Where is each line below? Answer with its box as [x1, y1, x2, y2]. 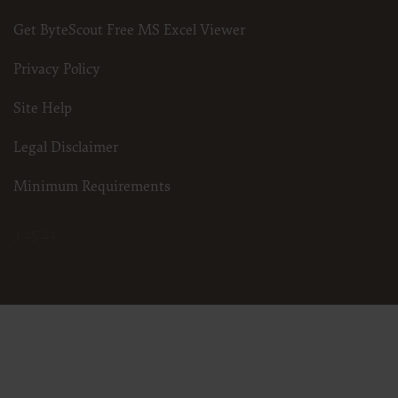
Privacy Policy [13, 61, 100, 77]
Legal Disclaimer [13, 139, 118, 155]
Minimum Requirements [13, 179, 171, 195]
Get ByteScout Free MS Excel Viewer [13, 22, 245, 38]
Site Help [13, 100, 72, 116]
